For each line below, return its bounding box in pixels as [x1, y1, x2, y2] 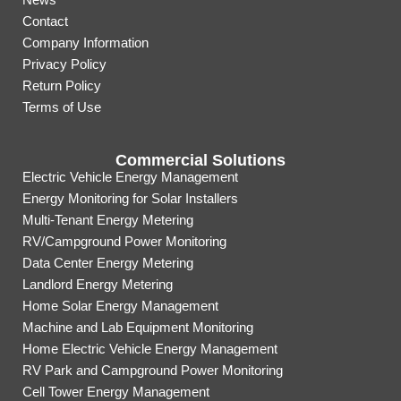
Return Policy [22, 78, 101, 94]
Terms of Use [22, 99, 101, 115]
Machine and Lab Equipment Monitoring [22, 320, 253, 336]
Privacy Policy [22, 56, 107, 73]
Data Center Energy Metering [22, 255, 193, 271]
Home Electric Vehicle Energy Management [22, 341, 277, 357]
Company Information [22, 35, 149, 51]
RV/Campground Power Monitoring [22, 234, 226, 250]
